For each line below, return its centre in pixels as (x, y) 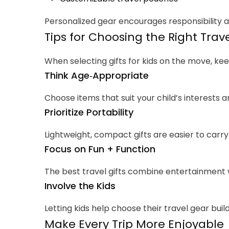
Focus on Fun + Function (100, 149)
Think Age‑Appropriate (97, 76)
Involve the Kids (80, 186)
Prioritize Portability (89, 112)
